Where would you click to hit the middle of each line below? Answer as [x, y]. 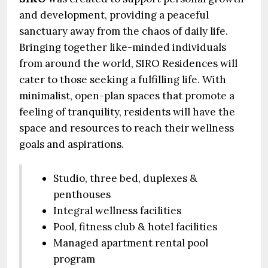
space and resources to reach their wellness [127, 128]
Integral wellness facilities [117, 211]
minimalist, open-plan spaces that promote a [127, 96]
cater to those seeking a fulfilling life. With [123, 80]
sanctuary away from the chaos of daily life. [124, 31]
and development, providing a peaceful [114, 15]
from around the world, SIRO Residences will [128, 63]
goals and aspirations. [71, 144]
